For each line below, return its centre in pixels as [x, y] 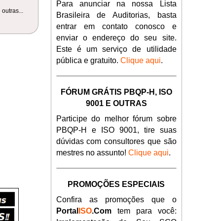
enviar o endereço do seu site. [116, 38]
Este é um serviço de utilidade [116, 49]
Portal [67, 211]
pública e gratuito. [88, 60]
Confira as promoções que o [116, 200]
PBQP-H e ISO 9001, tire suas [116, 130]
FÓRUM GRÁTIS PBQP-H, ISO [116, 92]
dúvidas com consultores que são [116, 141]
